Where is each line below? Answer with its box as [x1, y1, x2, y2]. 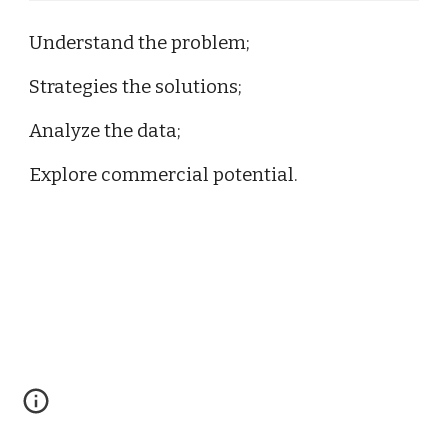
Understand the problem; [29, 31, 251, 54]
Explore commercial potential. [29, 163, 299, 186]
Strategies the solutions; [29, 75, 243, 98]
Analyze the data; [29, 119, 182, 142]
